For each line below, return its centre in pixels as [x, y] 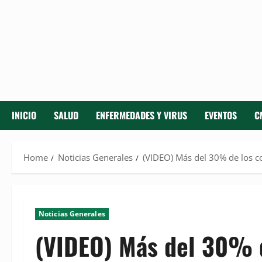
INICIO [24, 116]
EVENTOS [221, 116]
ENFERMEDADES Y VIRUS [142, 116]
